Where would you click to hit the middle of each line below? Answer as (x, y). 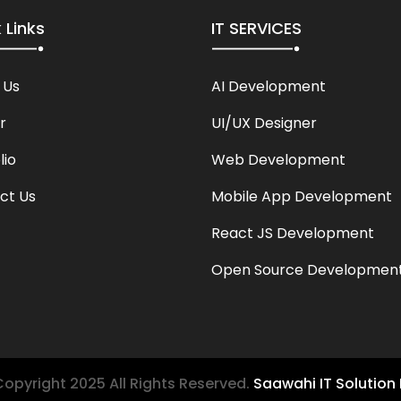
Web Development (278, 160)
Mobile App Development (302, 196)
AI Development (269, 86)
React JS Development (293, 233)
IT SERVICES (256, 28)
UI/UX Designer (264, 123)
